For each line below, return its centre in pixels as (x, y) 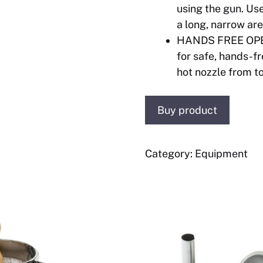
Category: (170, 154)
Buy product (187, 110)
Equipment (221, 154)
